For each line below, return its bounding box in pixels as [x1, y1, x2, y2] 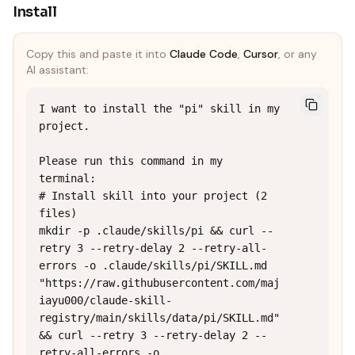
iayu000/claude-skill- [39, 294, 172, 307]
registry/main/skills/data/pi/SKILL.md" [39, 311, 280, 324]
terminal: [39, 172, 96, 185]
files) [39, 207, 77, 219]
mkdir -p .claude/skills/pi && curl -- [39, 224, 273, 237]
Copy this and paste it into [26, 47, 170, 61]
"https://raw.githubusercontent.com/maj [39, 277, 280, 289]
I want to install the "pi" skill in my [39, 102, 280, 115]
